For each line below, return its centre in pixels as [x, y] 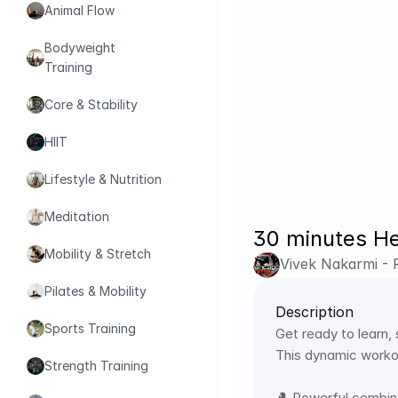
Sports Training [90, 328]
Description [314, 311]
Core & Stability [91, 104]
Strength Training [96, 366]
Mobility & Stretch [98, 254]
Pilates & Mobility [96, 291]
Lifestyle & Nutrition [103, 179]
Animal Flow [80, 10]
